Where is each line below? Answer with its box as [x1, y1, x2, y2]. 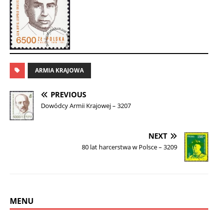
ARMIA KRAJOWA [35, 66, 84, 74]
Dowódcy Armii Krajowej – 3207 [41, 101, 131, 110]
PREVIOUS [51, 89, 86, 99]
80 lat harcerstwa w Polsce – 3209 [82, 142, 177, 151]
